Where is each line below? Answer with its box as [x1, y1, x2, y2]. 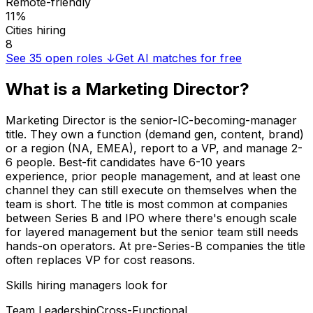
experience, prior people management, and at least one [6, 168, 300, 183]
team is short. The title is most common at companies [6, 196, 288, 211]
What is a [6, 78, 85, 99]
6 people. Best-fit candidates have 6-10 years [6, 154, 245, 169]
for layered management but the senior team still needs [6, 224, 298, 239]
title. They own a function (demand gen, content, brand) [6, 126, 304, 141]
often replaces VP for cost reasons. [6, 252, 195, 267]
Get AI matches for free [115, 50, 242, 65]
